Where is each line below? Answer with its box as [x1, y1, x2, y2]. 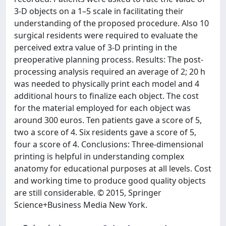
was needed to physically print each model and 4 [14, 78, 199, 89]
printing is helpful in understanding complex [14, 151, 184, 162]
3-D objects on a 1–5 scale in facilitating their [14, 6, 184, 17]
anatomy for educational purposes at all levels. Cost [14, 163, 211, 174]
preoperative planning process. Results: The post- [14, 54, 203, 65]
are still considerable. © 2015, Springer [14, 187, 161, 198]
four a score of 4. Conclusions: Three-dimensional [14, 139, 203, 150]
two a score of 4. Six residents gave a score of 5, [14, 127, 196, 138]
